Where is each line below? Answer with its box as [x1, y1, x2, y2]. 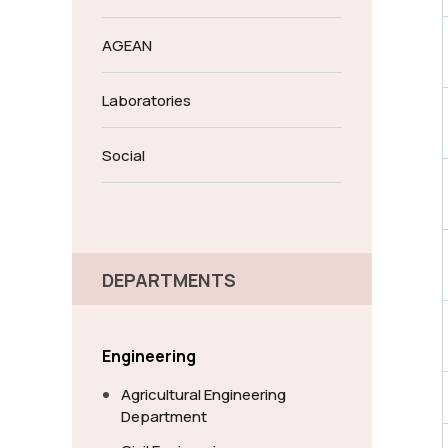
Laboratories [102, 90, 191, 111]
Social [102, 145, 145, 166]
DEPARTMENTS [102, 268, 236, 292]
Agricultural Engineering [121, 384, 286, 405]
